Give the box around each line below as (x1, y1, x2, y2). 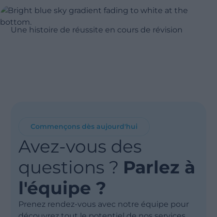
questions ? (18, 156, 124, 178)
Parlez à (123, 156, 196, 178)
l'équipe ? (18, 177, 107, 199)
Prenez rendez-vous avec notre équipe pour (18, 200, 189, 209)
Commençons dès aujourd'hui (31, 122, 138, 131)
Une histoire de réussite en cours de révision (11, 25, 183, 34)
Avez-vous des (18, 136, 142, 157)
